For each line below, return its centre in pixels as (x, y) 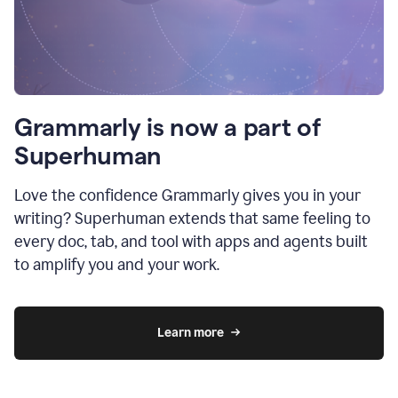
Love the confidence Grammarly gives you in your (187, 195)
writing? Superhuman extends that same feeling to (192, 218)
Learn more (191, 332)
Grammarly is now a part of (168, 127)
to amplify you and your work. (117, 264)
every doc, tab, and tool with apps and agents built (191, 241)
